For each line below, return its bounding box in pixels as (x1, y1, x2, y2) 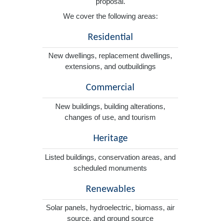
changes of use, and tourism (65, 113, 156, 122)
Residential (87, 32, 133, 42)
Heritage (93, 134, 128, 144)
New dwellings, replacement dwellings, (48, 51, 173, 60)
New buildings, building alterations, (55, 102, 166, 111)
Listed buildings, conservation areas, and (45, 152, 176, 161)
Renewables (85, 184, 135, 194)
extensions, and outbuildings (65, 62, 156, 71)
